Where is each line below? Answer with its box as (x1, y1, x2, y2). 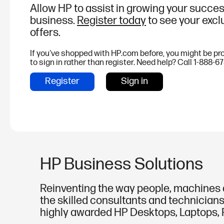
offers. (30, 26, 60, 40)
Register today (77, 14, 146, 28)
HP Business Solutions (40, 154, 203, 174)
